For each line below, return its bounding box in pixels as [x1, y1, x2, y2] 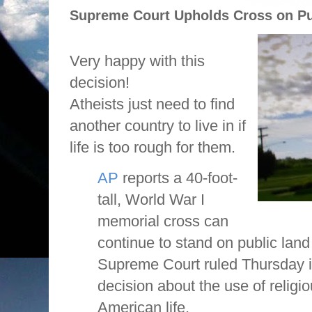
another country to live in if [70, 117, 246, 135]
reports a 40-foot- [118, 169, 237, 187]
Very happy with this [70, 52, 205, 70]
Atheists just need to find [70, 95, 235, 114]
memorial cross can [97, 212, 228, 231]
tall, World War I [97, 191, 205, 209]
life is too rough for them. [70, 139, 235, 157]
